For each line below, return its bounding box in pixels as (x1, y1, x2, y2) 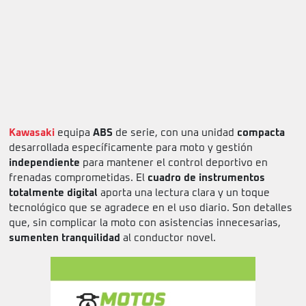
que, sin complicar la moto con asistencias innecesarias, (9, 218, 281, 229)
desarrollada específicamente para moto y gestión (9, 143, 253, 154)
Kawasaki (9, 128, 55, 139)
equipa (55, 128, 93, 139)
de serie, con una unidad (113, 128, 237, 139)
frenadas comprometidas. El (9, 173, 148, 184)
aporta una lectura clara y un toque (98, 188, 270, 199)
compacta (237, 128, 285, 139)
